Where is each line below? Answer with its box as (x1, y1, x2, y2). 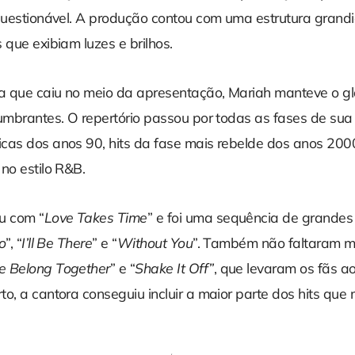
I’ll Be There (21, 234, 93, 252)
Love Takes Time (44, 208, 147, 227)
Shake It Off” (135, 259, 214, 277)
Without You (116, 234, 193, 252)
